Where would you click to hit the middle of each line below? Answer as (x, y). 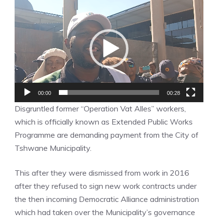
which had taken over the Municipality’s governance (105, 212)
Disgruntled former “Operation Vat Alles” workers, (100, 108)
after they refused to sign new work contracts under (106, 186)
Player (25, 15)
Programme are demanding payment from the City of (107, 135)
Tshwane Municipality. (53, 148)
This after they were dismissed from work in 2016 (102, 173)
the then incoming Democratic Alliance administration (107, 199)
